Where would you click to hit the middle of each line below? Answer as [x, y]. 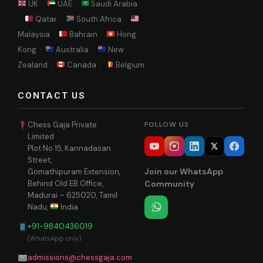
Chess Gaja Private [63, 124]
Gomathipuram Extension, [74, 171]
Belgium [129, 65]
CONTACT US [52, 95]
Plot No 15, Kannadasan [70, 148]
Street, [40, 160]
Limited [41, 136]
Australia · [75, 49]
